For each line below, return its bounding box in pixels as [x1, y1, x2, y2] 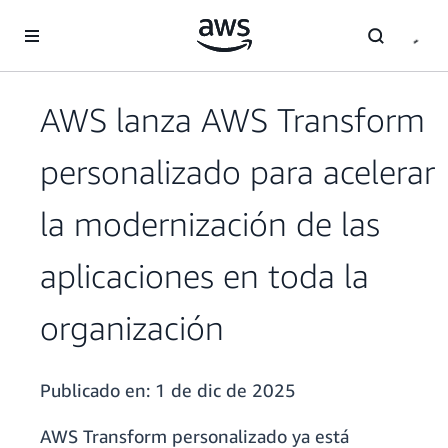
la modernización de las [40, 204, 380, 244]
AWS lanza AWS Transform [40, 100, 425, 140]
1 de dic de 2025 [155, 379, 296, 402]
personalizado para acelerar [40, 152, 435, 192]
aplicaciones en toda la [40, 256, 369, 296]
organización [40, 308, 224, 348]
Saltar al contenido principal [9, 11, 184, 28]
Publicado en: [40, 379, 155, 402]
